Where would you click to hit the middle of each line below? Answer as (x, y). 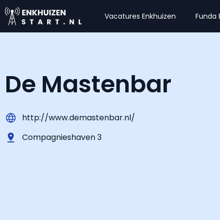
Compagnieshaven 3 (62, 137)
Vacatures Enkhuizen (140, 16)
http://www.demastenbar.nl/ (79, 118)
